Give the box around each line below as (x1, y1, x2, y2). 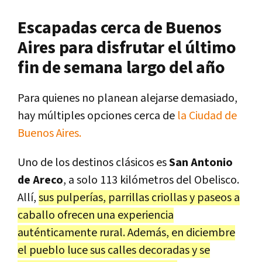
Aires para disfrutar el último (18, 36, 236, 60)
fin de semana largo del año (18, 56, 225, 80)
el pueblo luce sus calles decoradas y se (18, 242, 210, 258)
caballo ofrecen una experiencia (18, 207, 174, 223)
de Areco (18, 172, 63, 188)
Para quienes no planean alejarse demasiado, (18, 90, 237, 106)
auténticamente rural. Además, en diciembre (18, 225, 235, 240)
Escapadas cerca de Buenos (18, 16, 222, 40)
